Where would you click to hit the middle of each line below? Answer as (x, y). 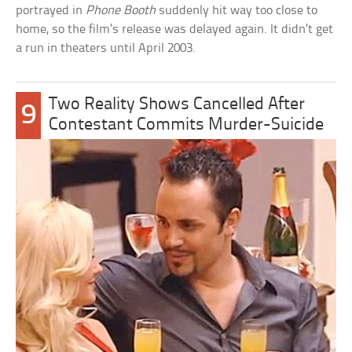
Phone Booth (121, 10)
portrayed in (51, 10)
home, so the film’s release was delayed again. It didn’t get (175, 29)
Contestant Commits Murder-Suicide (187, 125)
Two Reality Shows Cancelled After (177, 104)
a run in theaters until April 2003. (106, 48)
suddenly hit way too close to (237, 10)
